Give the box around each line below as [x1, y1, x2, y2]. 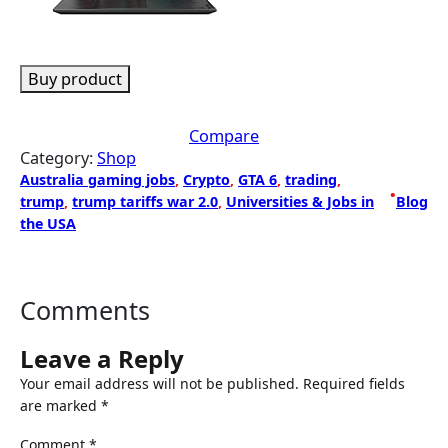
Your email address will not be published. [20, 374, 299, 394]
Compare [189, 125, 259, 148]
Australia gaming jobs [20, 170, 175, 190]
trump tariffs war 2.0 [72, 192, 218, 212]
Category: [20, 147, 97, 170]
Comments [20, 293, 150, 328]
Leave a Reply [20, 342, 184, 376]
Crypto [183, 170, 230, 190]
